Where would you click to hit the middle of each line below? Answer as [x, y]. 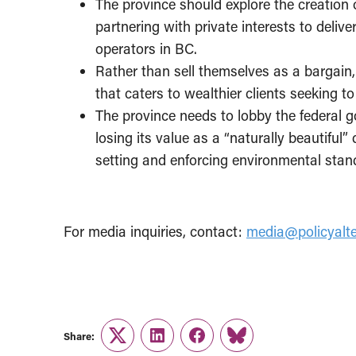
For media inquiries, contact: [155, 232]
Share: [79, 335]
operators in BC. [146, 49]
